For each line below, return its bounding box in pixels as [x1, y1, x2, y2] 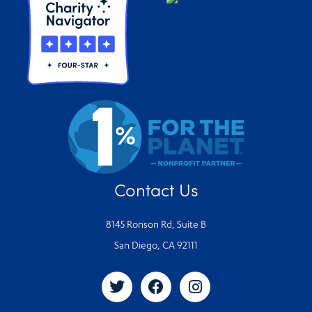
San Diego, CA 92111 [114, 241, 198, 253]
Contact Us [114, 178, 198, 201]
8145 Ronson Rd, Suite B [106, 220, 206, 232]
